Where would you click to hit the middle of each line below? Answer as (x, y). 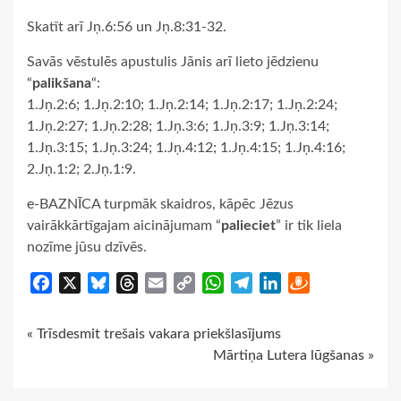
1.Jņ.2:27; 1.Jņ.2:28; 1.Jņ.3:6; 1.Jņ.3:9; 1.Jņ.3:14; (178, 126)
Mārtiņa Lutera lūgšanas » (294, 355)
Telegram (280, 282)
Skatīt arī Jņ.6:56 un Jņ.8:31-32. (127, 26)
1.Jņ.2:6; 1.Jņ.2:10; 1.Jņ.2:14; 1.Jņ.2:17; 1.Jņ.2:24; (182, 104)
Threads (163, 282)
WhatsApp (258, 282)
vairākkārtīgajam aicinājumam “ (124, 225)
